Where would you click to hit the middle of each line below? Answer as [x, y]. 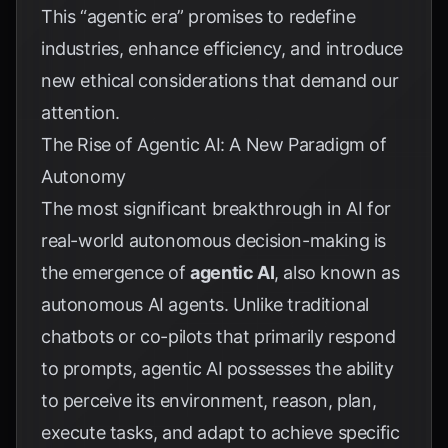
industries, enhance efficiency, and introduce [222, 48]
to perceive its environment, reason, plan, [209, 400]
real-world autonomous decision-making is [214, 240]
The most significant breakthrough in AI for [216, 208]
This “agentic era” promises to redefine [198, 16]
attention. [80, 112]
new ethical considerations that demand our [220, 80]
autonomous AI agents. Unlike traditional [205, 304]
